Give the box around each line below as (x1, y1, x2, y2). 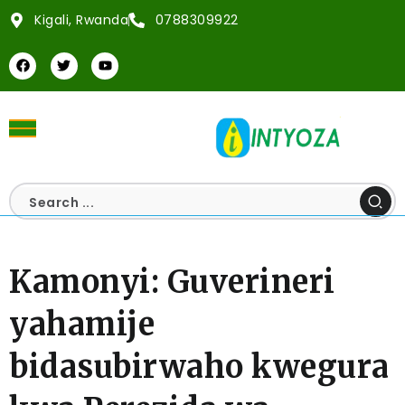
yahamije (9, 306, 155, 344)
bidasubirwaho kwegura (9, 348, 390, 386)
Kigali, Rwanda (34, 11, 129, 29)
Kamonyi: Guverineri (9, 263, 335, 301)
